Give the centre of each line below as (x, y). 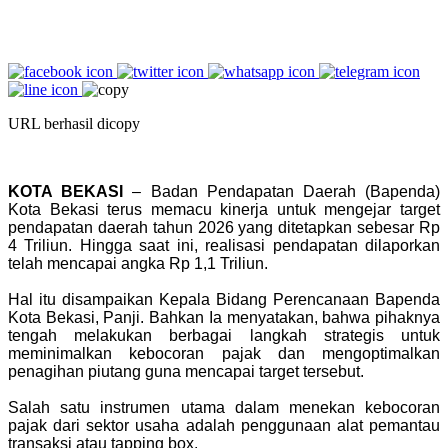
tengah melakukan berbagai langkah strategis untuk (224, 335)
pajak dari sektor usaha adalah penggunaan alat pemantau (224, 425)
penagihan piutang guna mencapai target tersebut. (186, 371)
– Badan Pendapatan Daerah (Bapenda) (282, 191)
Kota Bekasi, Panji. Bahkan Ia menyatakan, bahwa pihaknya (224, 317)
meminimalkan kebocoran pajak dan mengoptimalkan (224, 353)
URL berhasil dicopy (74, 123)
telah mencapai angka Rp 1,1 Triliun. (138, 263)
